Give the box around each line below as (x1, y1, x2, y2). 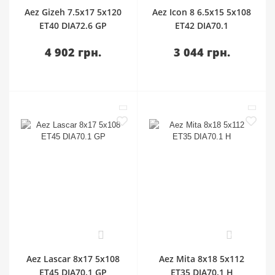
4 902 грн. (45, 45, 101, 60)
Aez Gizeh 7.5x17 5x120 (25, 6, 122, 18)
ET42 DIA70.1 (175, 20, 228, 31)
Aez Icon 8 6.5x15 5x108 (152, 6, 251, 18)
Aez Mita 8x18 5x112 (159, 253, 244, 265)
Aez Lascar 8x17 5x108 (26, 253, 120, 265)
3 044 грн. (173, 45, 230, 60)
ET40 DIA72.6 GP (39, 20, 107, 31)
